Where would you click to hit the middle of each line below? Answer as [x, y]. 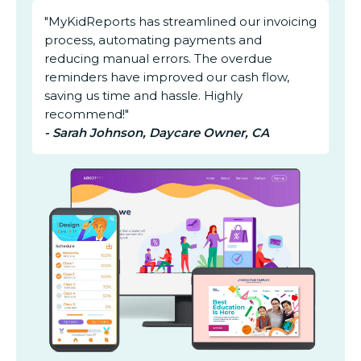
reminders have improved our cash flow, [167, 77]
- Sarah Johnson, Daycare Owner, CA [157, 133]
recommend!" [87, 114]
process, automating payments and [153, 40]
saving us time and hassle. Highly [143, 96]
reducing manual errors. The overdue [158, 59]
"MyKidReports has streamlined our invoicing [180, 22]
